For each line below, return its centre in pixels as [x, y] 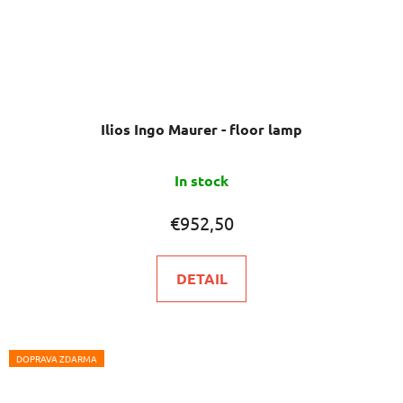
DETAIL [201, 278]
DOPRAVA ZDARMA [57, 358]
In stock [201, 180]
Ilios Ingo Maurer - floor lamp [201, 129]
